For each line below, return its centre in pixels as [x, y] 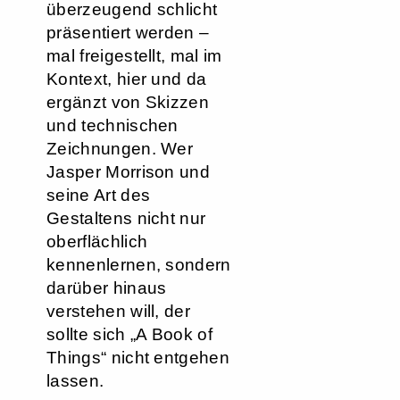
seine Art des [99, 195]
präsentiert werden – [128, 33]
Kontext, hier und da [127, 79]
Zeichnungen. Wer [120, 149]
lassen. [75, 381]
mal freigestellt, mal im [134, 56]
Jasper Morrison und [129, 172]
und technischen [112, 125]
